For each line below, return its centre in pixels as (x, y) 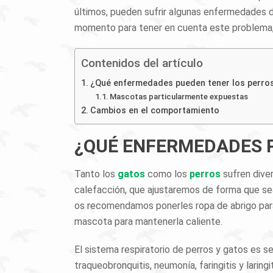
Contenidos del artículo (142, 63)
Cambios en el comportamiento (154, 111)
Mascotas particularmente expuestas (179, 97)
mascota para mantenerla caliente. (148, 222)
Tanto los (96, 174)
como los (167, 174)
